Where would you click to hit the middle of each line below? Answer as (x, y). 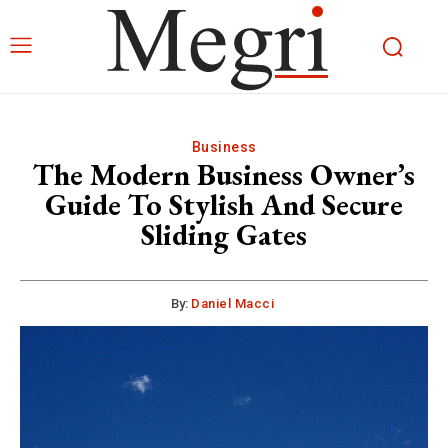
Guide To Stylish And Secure (224, 204)
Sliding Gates (224, 234)
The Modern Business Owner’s (224, 174)
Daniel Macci (232, 303)
